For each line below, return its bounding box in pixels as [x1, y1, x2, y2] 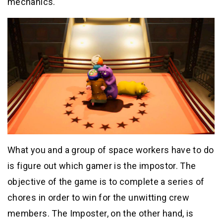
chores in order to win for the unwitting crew [7, 192, 190, 203]
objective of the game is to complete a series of [7, 176, 205, 187]
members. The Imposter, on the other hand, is [7, 208, 194, 219]
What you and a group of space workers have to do [7, 145, 214, 156]
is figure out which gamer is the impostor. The [7, 161, 196, 171]
